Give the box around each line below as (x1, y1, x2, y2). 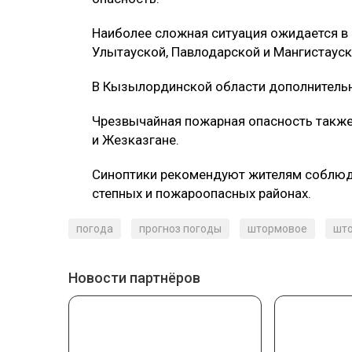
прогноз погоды (139, 222, 222, 236)
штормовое (247, 222, 307, 236)
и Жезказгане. (92, 132, 179, 148)
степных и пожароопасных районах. (92, 185, 311, 202)
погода (76, 222, 113, 236)
